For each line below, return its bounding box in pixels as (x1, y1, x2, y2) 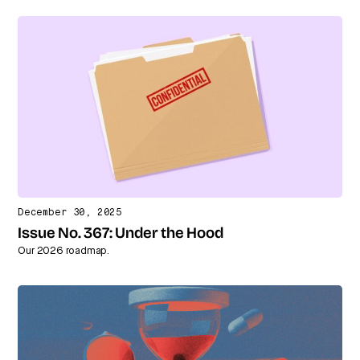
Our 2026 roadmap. (18, 245, 110, 256)
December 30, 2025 (18, 207, 123, 218)
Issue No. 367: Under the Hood (18, 226, 223, 242)
